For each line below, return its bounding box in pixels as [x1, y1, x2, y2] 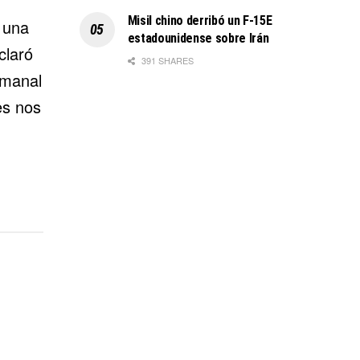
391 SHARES [138, 53, 194, 67]
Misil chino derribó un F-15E [127, 12, 272, 28]
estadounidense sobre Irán [127, 30, 269, 46]
